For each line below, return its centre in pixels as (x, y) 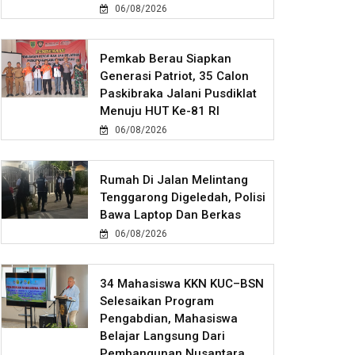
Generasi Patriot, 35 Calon (175, 76)
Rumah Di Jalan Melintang (174, 180)
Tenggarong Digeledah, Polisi (183, 198)
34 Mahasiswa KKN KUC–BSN (182, 284)
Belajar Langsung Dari (163, 336)
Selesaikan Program (157, 302)
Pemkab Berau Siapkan (166, 59)
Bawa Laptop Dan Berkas (171, 215)
